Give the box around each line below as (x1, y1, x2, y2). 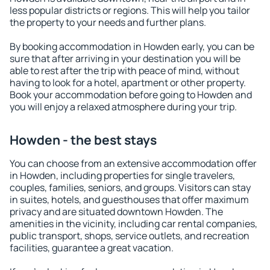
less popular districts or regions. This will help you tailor (10, 4, 250, 17)
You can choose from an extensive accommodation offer (10, 157, 257, 170)
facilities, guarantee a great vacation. (10, 241, 174, 254)
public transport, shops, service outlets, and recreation (10, 229, 250, 242)
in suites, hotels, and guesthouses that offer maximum (10, 193, 249, 206)
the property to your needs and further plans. (10, 16, 206, 29)
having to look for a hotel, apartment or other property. (10, 76, 246, 89)
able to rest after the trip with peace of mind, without (10, 64, 239, 77)
